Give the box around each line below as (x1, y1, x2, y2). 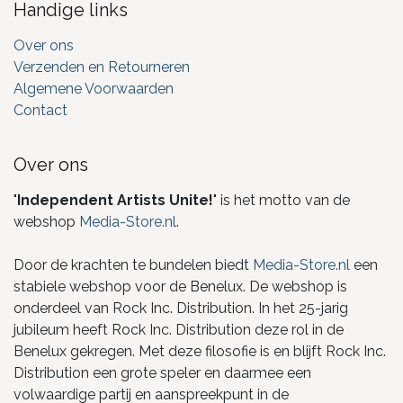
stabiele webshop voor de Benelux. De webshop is (13, 277, 347, 295)
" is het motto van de (213, 191, 350, 209)
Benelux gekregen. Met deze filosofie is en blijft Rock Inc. (13, 342, 386, 360)
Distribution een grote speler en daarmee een (13, 363, 311, 381)
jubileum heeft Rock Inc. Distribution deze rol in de (13, 320, 344, 338)
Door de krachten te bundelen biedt (13, 255, 253, 273)
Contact (13, 101, 67, 119)
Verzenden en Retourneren (13, 58, 190, 76)
